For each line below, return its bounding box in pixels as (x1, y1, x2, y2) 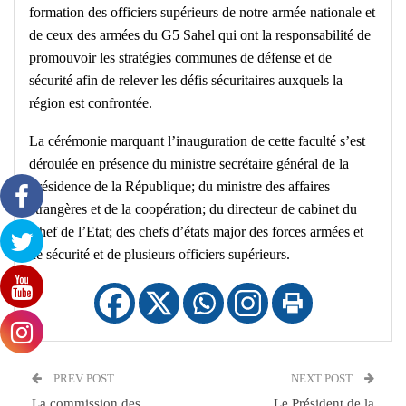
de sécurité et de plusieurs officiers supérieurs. (29, 246, 290, 263)
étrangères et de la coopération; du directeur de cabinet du (29, 201, 357, 217)
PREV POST (51, 372, 114, 386)
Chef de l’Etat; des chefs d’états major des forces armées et (29, 224, 363, 240)
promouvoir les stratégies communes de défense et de (29, 50, 332, 66)
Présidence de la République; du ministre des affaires (29, 179, 330, 195)
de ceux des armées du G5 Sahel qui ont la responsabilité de (29, 27, 371, 43)
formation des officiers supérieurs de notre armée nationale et (29, 5, 375, 21)
